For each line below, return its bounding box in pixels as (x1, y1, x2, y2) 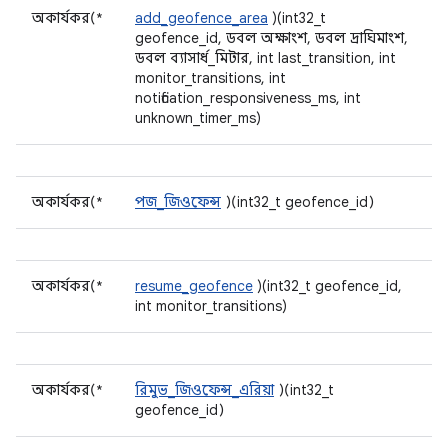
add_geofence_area (135, 9, 268, 27)
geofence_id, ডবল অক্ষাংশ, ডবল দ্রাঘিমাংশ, (135, 29, 408, 47)
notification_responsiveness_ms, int (135, 89, 361, 107)
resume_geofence (135, 277, 253, 295)
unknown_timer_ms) (135, 109, 261, 127)
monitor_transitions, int (135, 69, 286, 87)
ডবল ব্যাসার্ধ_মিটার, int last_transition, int (135, 49, 396, 67)
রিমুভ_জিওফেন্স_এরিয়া (135, 381, 274, 399)
